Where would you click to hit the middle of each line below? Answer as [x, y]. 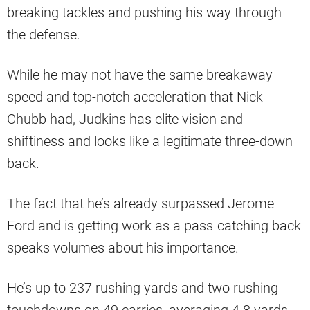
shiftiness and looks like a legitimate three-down [150, 142]
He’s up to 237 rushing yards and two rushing [143, 288]
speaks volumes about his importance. [123, 248]
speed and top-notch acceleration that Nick [135, 97]
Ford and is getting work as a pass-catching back [154, 226]
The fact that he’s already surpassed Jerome [140, 204]
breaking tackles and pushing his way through [144, 13]
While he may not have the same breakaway [140, 75]
